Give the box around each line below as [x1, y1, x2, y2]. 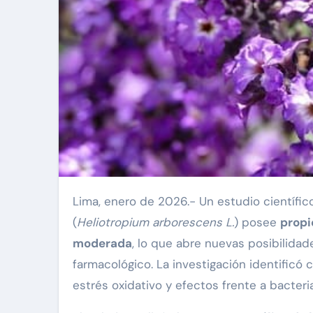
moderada [73, 235, 132, 252]
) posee [234, 214, 280, 231]
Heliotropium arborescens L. [77, 214, 234, 231]
